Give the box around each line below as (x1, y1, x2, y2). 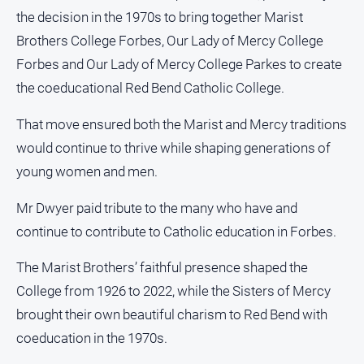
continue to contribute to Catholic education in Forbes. (16, 223, 336, 240)
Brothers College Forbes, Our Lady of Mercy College (16, 32, 323, 50)
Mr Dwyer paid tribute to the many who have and (16, 199, 297, 216)
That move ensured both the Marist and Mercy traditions (16, 115, 347, 132)
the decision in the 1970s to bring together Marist (16, 9, 303, 26)
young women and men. (16, 162, 158, 180)
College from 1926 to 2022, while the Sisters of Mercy (16, 283, 331, 300)
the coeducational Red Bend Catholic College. (16, 80, 284, 97)
